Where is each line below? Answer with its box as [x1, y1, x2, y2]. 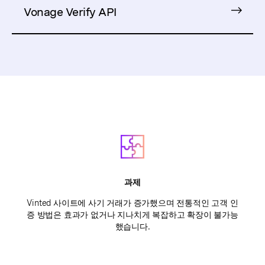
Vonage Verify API [24, 5, 117, 18]
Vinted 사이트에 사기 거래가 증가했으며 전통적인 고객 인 [27, 198, 238, 208]
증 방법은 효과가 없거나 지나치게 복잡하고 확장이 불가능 [27, 209, 238, 219]
